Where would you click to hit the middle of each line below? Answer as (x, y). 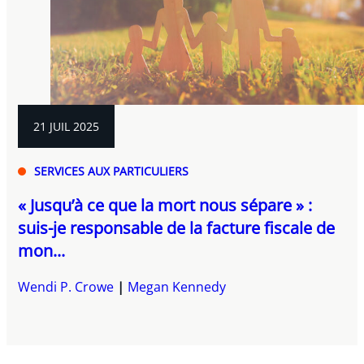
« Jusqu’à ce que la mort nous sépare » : (165, 206)
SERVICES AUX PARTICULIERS (112, 171)
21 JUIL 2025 (67, 127)
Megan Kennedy (177, 287)
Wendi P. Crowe (66, 287)
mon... (42, 251)
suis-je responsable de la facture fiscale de (177, 228)
